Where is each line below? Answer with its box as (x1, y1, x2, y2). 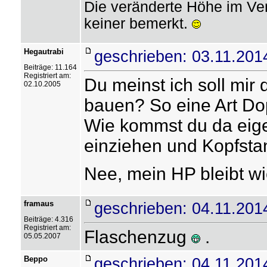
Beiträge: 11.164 (23, 63, 77, 72)
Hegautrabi (23, 47, 64, 56)
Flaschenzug (83, 227, 191, 247)
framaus (23, 199, 54, 208)
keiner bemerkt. (83, 15, 192, 32)
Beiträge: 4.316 (23, 215, 73, 223)
